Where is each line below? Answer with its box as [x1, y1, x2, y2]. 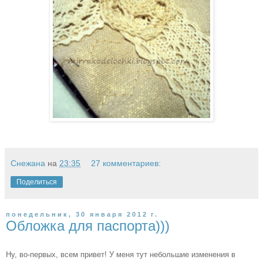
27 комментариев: [91, 158, 161, 168]
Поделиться [16, 177, 57, 186]
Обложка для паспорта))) [6, 217, 170, 234]
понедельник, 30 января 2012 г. [6, 210, 159, 218]
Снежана [11, 158, 45, 168]
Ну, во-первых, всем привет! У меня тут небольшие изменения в [6, 249, 235, 259]
